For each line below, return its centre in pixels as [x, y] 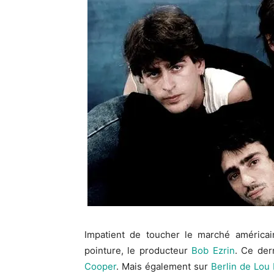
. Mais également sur [164, 267]
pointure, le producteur [138, 251]
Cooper [100, 267]
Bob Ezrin [213, 251]
